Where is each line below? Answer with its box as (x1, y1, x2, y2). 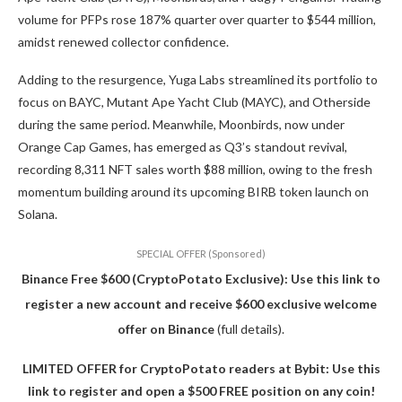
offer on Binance (118, 321, 214, 337)
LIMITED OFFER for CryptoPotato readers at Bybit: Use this (22, 361, 380, 377)
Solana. (18, 206, 57, 223)
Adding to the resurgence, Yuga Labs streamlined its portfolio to (18, 72, 378, 88)
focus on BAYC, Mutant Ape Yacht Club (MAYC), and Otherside (18, 94, 371, 110)
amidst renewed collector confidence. (18, 34, 229, 50)
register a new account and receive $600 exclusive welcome (25, 296, 377, 312)
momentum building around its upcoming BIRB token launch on (18, 184, 369, 200)
